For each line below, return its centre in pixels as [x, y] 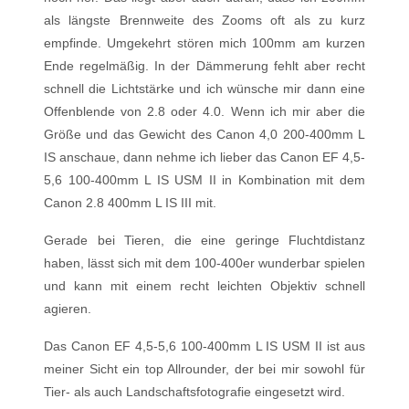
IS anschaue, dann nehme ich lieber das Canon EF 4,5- [204, 157]
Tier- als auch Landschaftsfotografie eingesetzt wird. [194, 392]
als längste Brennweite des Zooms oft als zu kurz [204, 20]
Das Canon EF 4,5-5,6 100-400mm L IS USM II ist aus [204, 346]
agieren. [68, 309]
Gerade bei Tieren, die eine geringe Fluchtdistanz [204, 240]
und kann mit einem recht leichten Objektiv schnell [204, 286]
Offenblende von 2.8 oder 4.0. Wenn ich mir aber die [204, 111]
